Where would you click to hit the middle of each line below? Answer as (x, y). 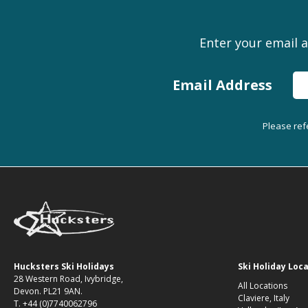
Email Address (222, 85)
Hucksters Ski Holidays (64, 266)
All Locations (263, 285)
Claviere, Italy (264, 298)
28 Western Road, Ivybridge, (68, 278)
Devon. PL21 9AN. (48, 291)
